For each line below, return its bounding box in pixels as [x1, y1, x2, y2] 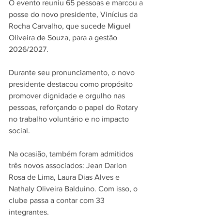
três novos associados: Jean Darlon [9, 161, 129, 170]
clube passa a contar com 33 [9, 196, 107, 205]
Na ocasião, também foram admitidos [9, 150, 135, 158]
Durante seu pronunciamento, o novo [9, 68, 137, 77]
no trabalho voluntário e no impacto [9, 115, 131, 124]
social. [9, 126, 30, 135]
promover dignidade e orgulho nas [9, 92, 127, 100]
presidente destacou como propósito [9, 80, 135, 89]
